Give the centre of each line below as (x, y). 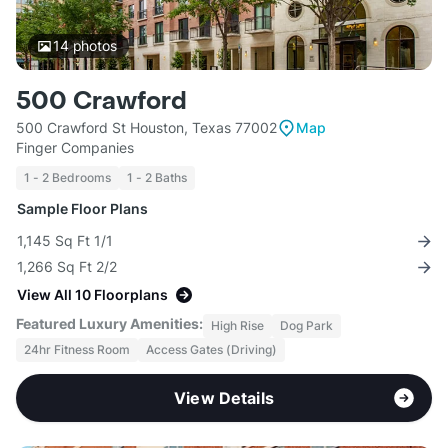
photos (92, 46)
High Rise (237, 326)
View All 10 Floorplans (92, 295)
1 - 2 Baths (157, 178)
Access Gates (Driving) (211, 350)
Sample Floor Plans (82, 209)
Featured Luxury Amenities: (109, 324)
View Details (224, 398)
